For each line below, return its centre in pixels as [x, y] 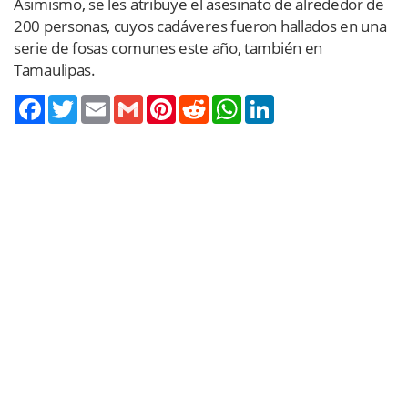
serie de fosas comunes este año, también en [168, 47]
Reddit [227, 102]
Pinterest [201, 102]
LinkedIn [298, 102]
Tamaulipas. [55, 69]
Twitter [97, 102]
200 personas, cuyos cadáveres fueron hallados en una [200, 25]
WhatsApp [271, 102]
